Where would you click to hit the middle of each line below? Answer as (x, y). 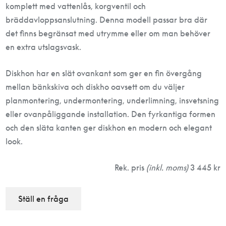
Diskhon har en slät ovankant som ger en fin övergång (104, 73)
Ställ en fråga (44, 199)
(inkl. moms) (168, 167)
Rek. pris (130, 167)
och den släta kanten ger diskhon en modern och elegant (109, 128)
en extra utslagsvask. (44, 47)
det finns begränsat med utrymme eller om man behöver (108, 33)
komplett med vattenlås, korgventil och (76, 6)
